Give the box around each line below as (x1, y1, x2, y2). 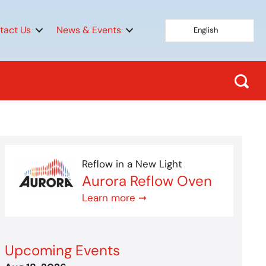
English (194, 24, 218, 35)
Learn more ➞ (82, 191, 147, 204)
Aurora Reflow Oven (82, 171, 213, 190)
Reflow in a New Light (82, 157, 183, 170)
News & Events (56, 24, 122, 37)
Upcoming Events (5, 240, 121, 259)
